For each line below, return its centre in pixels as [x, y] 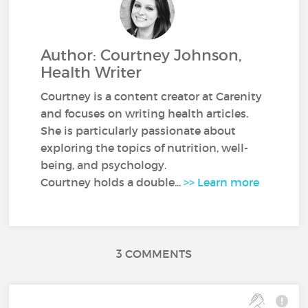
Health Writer [91, 72]
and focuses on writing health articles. [145, 113]
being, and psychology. [104, 165]
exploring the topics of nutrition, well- [145, 147]
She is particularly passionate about [139, 130]
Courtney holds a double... [112, 182]
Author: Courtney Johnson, [142, 55]
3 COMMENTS [154, 253]
